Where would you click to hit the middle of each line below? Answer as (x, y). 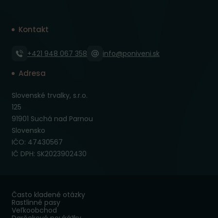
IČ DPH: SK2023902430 (49, 154)
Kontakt (34, 30)
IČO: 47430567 (37, 142)
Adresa (32, 73)
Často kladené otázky (48, 195)
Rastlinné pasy (36, 203)
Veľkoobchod (34, 210)
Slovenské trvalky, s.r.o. (50, 96)
